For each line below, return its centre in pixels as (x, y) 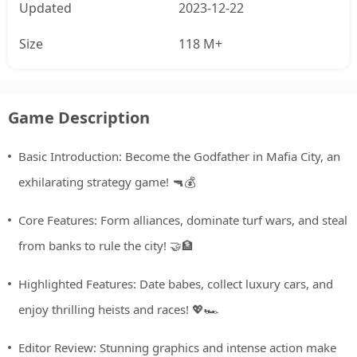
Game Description (79, 118)
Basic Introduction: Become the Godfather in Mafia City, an (179, 157)
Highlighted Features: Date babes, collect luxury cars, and (176, 284)
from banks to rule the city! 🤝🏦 (106, 246)
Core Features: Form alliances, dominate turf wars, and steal (183, 220)
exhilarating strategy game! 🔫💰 (107, 182)
